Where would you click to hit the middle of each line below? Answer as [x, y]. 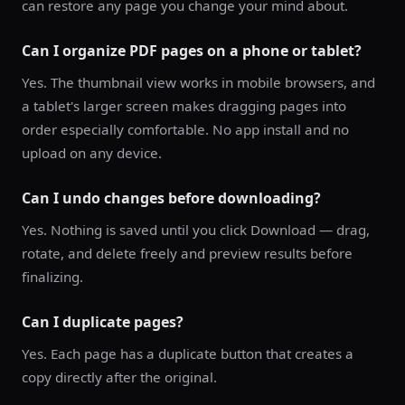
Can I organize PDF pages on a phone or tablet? [192, 51]
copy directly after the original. [119, 377]
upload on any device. [92, 153]
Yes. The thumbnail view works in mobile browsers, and [198, 82]
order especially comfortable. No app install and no [185, 129]
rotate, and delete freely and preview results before [187, 253]
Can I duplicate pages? [103, 322]
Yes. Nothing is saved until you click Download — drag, [196, 230]
